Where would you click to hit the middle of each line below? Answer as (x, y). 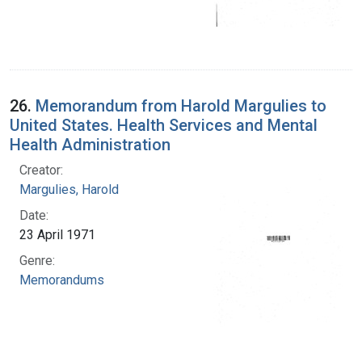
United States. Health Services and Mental (164, 125)
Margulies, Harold (69, 189)
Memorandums (62, 280)
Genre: (37, 260)
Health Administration (90, 144)
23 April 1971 (57, 234)
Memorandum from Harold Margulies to (181, 105)
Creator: (41, 170)
